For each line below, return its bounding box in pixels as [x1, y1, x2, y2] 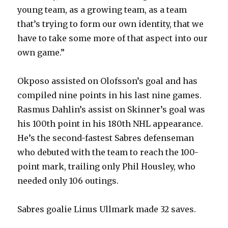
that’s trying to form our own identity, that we [17, 19, 204, 30]
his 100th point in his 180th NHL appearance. [17, 119, 204, 129]
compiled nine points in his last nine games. [17, 90, 202, 101]
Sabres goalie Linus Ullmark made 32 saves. [17, 204, 196, 215]
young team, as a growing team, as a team [17, 5, 187, 15]
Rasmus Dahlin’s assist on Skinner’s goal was [17, 104, 206, 115]
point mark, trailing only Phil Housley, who [17, 161, 196, 172]
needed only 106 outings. [17, 176, 119, 186]
